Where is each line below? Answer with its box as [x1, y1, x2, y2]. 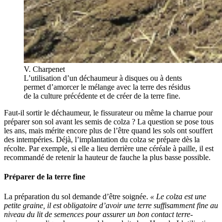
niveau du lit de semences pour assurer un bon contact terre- [4, 210, 193, 219]
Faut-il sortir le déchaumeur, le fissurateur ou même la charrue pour [4, 109, 213, 117]
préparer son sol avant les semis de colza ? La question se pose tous [4, 117, 214, 126]
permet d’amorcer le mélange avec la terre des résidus [24, 83, 190, 92]
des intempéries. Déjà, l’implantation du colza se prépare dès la [4, 135, 200, 144]
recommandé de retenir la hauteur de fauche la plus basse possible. [4, 153, 211, 162]
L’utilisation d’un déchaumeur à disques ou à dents [24, 74, 182, 83]
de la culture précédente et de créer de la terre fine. [24, 92, 180, 101]
